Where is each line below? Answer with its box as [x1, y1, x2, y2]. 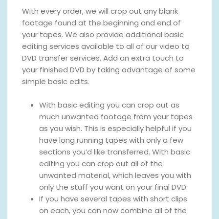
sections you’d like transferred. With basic [39, 146, 190, 157]
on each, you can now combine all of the [39, 205, 187, 216]
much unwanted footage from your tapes [39, 111, 193, 122]
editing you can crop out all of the [39, 158, 163, 169]
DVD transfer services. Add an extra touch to [22, 52, 184, 63]
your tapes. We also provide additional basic [22, 29, 184, 40]
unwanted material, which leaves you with [39, 170, 191, 180]
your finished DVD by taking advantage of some [22, 64, 196, 75]
